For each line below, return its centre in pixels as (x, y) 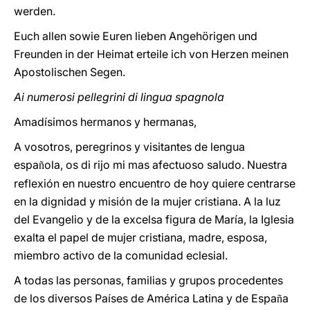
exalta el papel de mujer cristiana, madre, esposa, (140, 237)
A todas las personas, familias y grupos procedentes (148, 280)
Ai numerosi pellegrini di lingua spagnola (119, 97)
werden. (35, 11)
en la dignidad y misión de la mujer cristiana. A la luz (147, 201)
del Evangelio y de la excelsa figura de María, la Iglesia (154, 219)
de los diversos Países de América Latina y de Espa (145, 298)
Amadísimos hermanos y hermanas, (105, 122)
